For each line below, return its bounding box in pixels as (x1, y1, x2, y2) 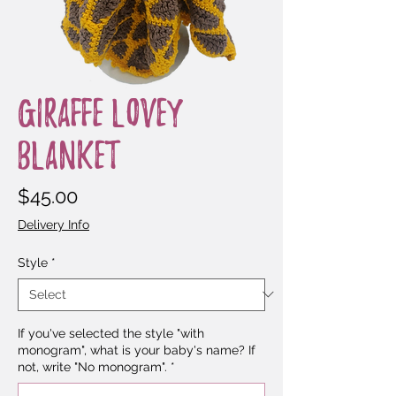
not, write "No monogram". (18, 359, 167, 374)
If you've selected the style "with (18, 325, 204, 340)
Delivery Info (18, 217, 89, 232)
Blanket (18, 137, 120, 171)
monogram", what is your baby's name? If (18, 342, 255, 357)
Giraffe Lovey (18, 95, 182, 128)
